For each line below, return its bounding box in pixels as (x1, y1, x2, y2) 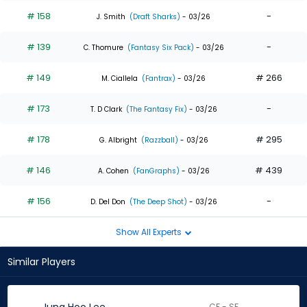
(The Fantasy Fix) (123, 103, 187, 114)
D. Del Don (90, 196, 125, 207)
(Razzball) (138, 134, 178, 145)
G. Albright (99, 134, 137, 145)
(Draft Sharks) (127, 11, 180, 22)
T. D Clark (90, 103, 122, 114)
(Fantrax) (140, 73, 175, 84)
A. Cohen (97, 165, 129, 176)
